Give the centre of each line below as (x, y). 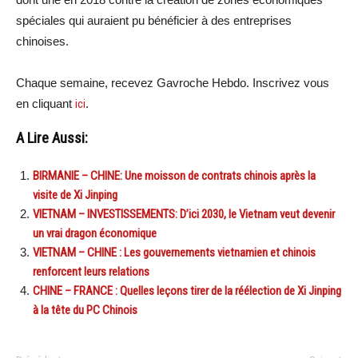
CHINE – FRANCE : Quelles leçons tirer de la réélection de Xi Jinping (187, 290)
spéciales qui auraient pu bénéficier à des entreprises (154, 20)
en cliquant (46, 103)
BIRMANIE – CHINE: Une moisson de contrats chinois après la (174, 175)
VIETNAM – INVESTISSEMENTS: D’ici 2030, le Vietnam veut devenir (184, 214)
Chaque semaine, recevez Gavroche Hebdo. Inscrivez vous (173, 82)
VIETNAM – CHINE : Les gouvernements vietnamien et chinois (174, 252)
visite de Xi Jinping (75, 195)
